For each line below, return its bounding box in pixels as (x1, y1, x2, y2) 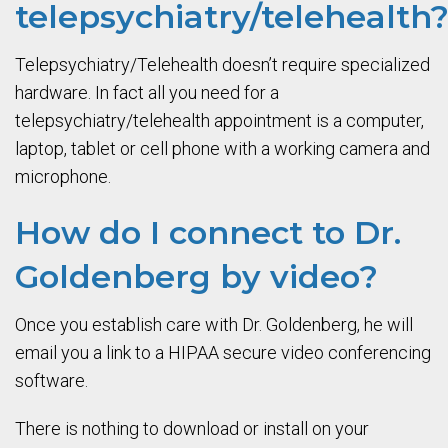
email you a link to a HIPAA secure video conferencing (15, 342, 431, 363)
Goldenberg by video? (15, 257, 378, 296)
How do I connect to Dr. (15, 213, 401, 252)
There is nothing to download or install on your (15, 418, 369, 439)
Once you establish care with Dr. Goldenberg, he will (15, 314, 413, 335)
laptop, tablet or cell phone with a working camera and (15, 138, 430, 159)
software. (15, 370, 88, 391)
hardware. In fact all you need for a (15, 82, 279, 103)
